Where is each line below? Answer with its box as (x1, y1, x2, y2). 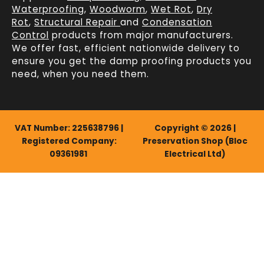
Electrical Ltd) (164, 148, 226, 160)
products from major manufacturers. (49, 28, 233, 41)
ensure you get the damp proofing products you (12, 54, 252, 67)
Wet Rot (151, 2, 192, 15)
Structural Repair (34, 15, 120, 28)
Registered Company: (21, 135, 117, 147)
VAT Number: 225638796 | (15, 122, 123, 134)
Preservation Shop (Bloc (143, 135, 247, 147)
